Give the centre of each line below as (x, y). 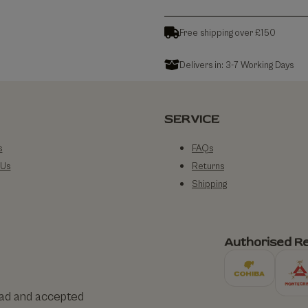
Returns (208, 166)
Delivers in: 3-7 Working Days (236, 65)
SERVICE (191, 120)
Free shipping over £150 (227, 33)
